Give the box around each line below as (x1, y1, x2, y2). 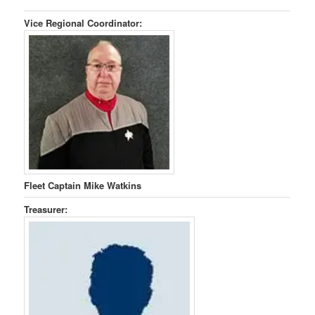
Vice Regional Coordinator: (24, 16, 143, 30)
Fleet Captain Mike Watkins (24, 178, 142, 192)
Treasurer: (24, 202, 68, 216)
